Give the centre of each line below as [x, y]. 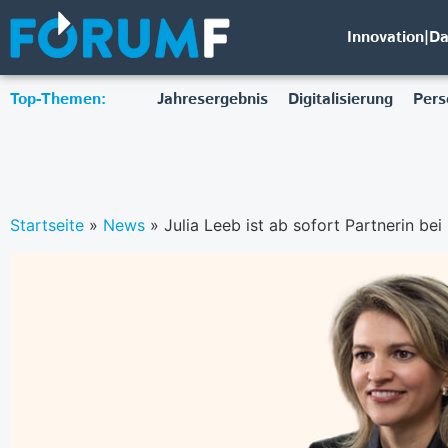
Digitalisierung [340, 99]
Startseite [47, 224]
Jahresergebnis [212, 99]
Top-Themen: [58, 99]
